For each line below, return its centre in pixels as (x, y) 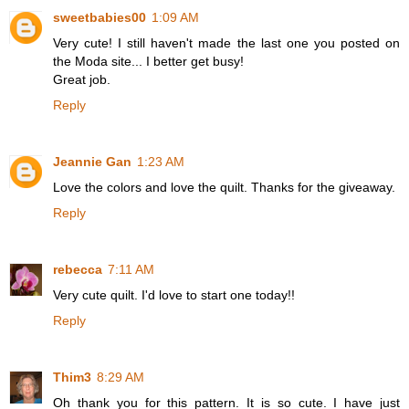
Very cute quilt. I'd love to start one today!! (174, 295)
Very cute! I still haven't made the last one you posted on (226, 43)
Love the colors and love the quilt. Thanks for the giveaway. (224, 188)
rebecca (78, 270)
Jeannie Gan (92, 162)
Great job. (82, 80)
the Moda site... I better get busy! (148, 62)
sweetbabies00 (100, 18)
